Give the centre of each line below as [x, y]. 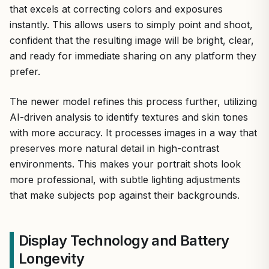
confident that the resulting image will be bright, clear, [132, 40]
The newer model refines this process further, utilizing [133, 101]
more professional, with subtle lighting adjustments [125, 179]
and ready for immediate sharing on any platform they [133, 56]
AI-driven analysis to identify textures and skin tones [129, 117]
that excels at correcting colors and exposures [116, 9]
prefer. [25, 71]
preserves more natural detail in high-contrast [114, 148]
